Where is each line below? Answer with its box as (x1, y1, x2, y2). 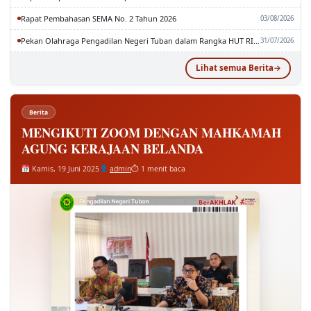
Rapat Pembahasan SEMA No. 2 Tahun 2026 (21, 12, 176, 24)
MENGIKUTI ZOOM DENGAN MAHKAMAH (22, 122, 281, 142)
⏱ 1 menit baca (131, 163, 185, 174)
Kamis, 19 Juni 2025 (29, 163, 99, 174)
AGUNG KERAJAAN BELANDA (22, 138, 203, 158)
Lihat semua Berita (195, 62, 274, 74)
